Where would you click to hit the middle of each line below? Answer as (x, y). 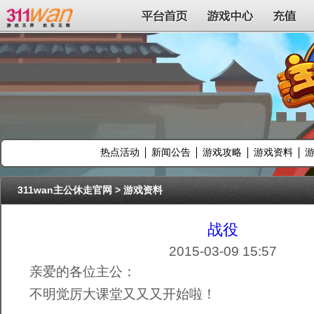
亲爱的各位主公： (83, 272)
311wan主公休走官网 (65, 190)
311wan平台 (41, 15)
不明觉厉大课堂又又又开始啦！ (123, 294)
